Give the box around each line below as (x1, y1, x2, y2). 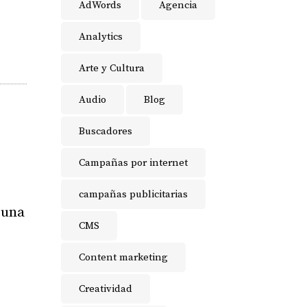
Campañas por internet (78, 156, 188, 169)
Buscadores (78, 125, 132, 138)
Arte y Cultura (78, 62, 145, 75)
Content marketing (78, 251, 168, 264)
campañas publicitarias (78, 188, 188, 201)
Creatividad (78, 282, 132, 295)
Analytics (78, 30, 123, 43)
